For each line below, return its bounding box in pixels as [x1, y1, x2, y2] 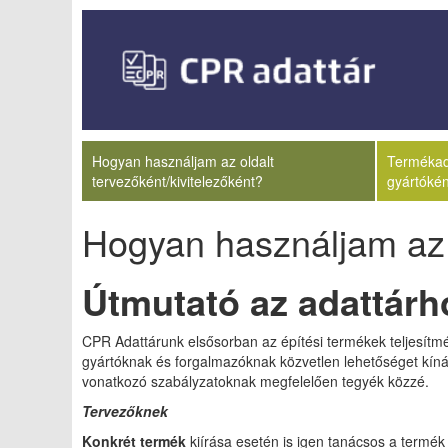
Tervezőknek [82, 401, 168, 421]
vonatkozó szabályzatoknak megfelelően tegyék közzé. [82, 371, 429, 391]
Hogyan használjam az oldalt [92, 151, 274, 171]
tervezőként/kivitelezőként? [92, 171, 263, 191]
